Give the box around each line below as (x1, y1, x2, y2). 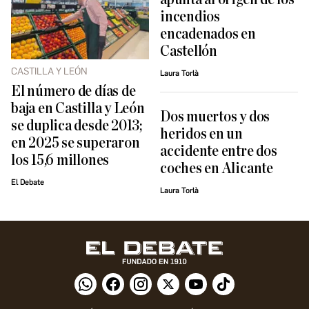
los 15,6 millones (11, 152, 110, 168)
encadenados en (160, 26, 256, 42)
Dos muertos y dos (160, 109, 270, 126)
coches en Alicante (160, 161, 273, 177)
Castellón (160, 43, 217, 59)
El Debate (11, 177, 44, 187)
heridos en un (160, 126, 243, 143)
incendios (160, 8, 220, 25)
